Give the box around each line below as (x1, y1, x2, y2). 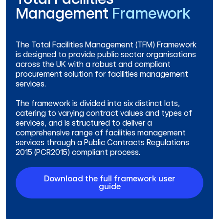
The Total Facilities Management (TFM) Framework (16, 40, 197, 50)
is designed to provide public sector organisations (16, 50, 196, 60)
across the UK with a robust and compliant (16, 60, 171, 69)
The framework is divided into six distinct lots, (16, 99, 180, 109)
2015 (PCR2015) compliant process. (16, 148, 140, 157)
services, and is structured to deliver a (16, 118, 152, 128)
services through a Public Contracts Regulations (16, 138, 189, 148)
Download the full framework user (44, 174, 175, 184)
